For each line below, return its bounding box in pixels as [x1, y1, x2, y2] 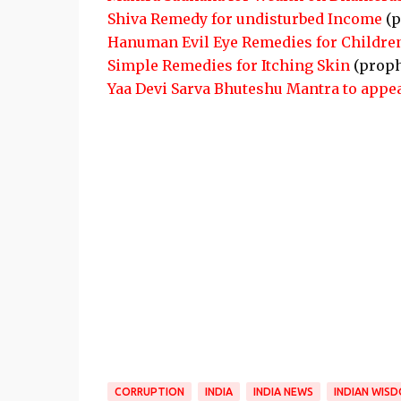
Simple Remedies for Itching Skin [107, 56, 350, 74]
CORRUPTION [114, 386, 184, 398]
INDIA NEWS [252, 386, 313, 398]
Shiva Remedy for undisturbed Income [107, 10, 382, 28]
